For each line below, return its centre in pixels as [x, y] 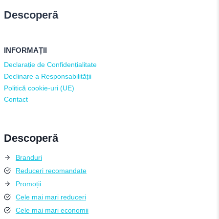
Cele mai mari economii [52, 210]
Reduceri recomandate [51, 170]
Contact [16, 99]
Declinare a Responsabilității [48, 77]
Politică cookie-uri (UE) [39, 88]
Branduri [29, 157]
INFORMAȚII [25, 50]
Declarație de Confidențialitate [50, 65]
